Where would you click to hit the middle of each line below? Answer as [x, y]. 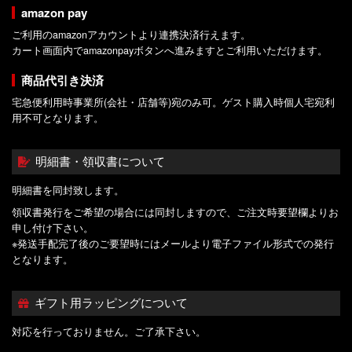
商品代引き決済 [62, 81]
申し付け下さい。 [53, 227]
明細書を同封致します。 [68, 191]
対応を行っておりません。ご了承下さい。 [109, 331]
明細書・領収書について [100, 162]
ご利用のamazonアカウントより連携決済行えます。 [131, 35]
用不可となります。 [58, 118]
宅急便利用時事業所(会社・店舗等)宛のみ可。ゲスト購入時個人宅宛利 [173, 103]
